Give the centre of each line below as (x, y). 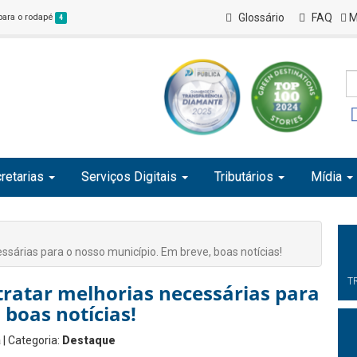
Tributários (244, 177)
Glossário (261, 18)
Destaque (89, 340)
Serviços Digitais (129, 177)
